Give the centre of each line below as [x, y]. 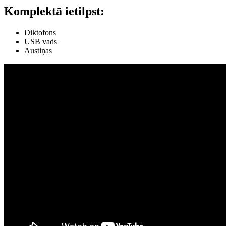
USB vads [41, 41]
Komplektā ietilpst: [54, 11]
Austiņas [38, 50]
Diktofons [40, 32]
